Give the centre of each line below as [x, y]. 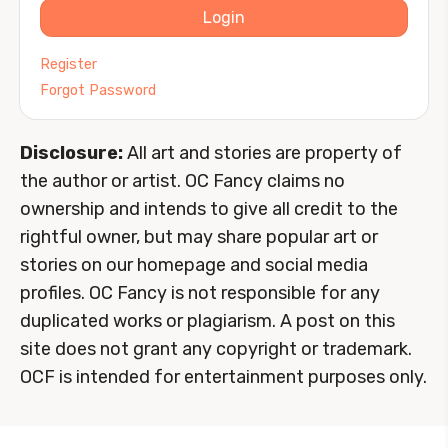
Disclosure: [71, 153]
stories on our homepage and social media [194, 265]
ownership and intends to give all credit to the [209, 209]
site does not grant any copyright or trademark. [216, 349]
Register [68, 65]
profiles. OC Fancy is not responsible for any [200, 293]
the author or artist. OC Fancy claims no [182, 181]
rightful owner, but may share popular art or [199, 237]
